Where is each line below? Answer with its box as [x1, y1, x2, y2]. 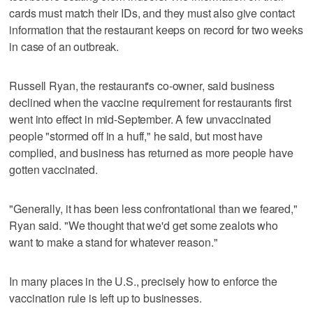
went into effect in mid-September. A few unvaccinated [9, 110, 271, 127]
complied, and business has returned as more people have [9, 144, 293, 161]
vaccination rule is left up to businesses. [9, 289, 202, 306]
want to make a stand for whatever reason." [9, 233, 218, 250]
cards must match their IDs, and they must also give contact [9, 4, 296, 21]
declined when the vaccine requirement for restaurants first [9, 94, 292, 110]
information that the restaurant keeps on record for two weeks [9, 21, 303, 38]
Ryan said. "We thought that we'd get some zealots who [9, 217, 278, 233]
